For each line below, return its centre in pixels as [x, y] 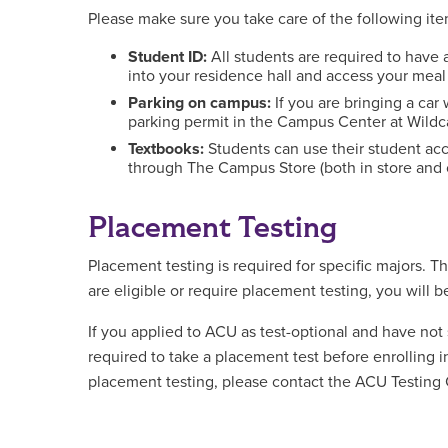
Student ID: [169, 57]
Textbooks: [166, 149]
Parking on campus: [199, 103]
